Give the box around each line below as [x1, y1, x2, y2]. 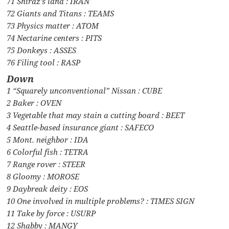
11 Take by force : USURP [7, 208, 96, 218]
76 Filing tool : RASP [7, 57, 81, 67]
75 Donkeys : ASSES [7, 44, 77, 55]
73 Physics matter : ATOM [7, 20, 99, 31]
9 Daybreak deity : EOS [7, 183, 88, 194]
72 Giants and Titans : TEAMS [7, 8, 114, 18]
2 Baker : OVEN [7, 97, 62, 108]
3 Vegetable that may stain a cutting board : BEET [7, 109, 185, 120]
